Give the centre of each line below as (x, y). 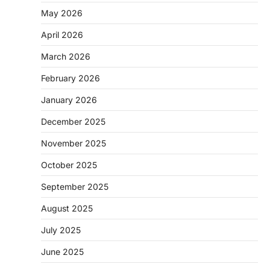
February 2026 (71, 78)
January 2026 (69, 99)
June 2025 (62, 251)
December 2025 (73, 121)
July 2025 (61, 230)
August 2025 (67, 208)
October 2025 (69, 165)
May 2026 (62, 13)
